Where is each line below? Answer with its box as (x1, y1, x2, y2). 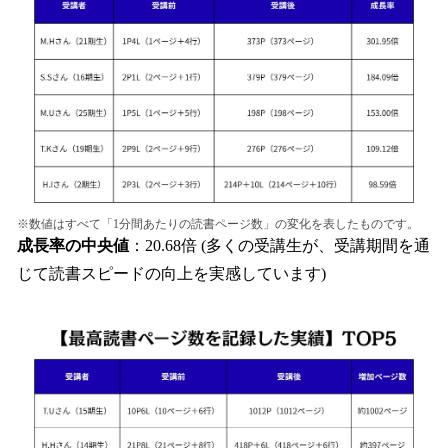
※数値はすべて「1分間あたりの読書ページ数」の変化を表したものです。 (17, 217, 419, 232)
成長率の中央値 (17, 237, 129, 255)
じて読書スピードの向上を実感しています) (17, 265, 326, 283)
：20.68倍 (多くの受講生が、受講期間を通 (129, 237, 430, 255)
